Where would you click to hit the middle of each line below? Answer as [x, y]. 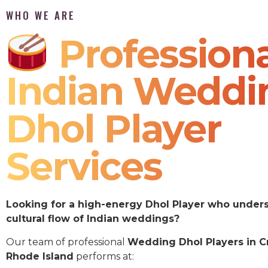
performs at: [104, 256]
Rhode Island [40, 256]
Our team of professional [67, 242]
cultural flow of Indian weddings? [93, 219]
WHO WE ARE [41, 15]
